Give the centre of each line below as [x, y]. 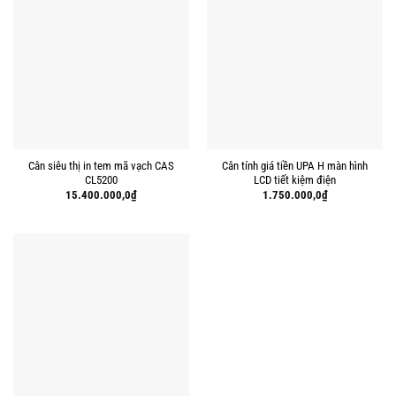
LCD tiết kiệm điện [295, 180]
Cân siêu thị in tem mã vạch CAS [101, 166]
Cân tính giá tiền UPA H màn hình [295, 166]
